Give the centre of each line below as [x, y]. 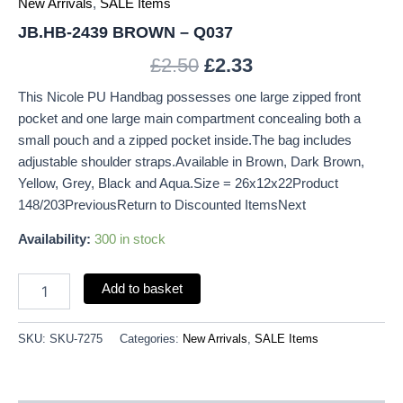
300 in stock [130, 240]
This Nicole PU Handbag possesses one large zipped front [189, 97]
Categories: [151, 338]
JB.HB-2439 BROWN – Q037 [125, 32]
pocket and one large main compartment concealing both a [189, 118]
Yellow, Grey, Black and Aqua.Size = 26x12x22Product [178, 183]
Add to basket [142, 288]
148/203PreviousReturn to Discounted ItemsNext [162, 205]
